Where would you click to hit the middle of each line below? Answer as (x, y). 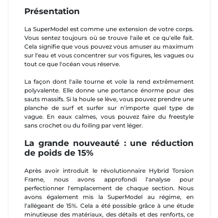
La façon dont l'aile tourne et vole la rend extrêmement (109, 81)
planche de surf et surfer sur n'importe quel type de (109, 108)
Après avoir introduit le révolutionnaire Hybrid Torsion (109, 170)
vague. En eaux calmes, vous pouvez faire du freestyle (109, 116)
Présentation (52, 11)
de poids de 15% (59, 153)
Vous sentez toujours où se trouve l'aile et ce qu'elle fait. (109, 37)
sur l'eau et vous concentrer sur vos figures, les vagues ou (109, 55)
